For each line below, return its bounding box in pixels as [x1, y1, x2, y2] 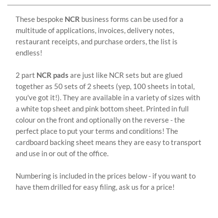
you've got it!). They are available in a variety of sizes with [16, 93, 200, 102]
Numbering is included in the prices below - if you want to [16, 171, 196, 181]
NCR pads [36, 71, 69, 80]
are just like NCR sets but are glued [69, 71, 182, 80]
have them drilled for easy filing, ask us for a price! [16, 182, 175, 192]
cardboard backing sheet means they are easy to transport [16, 138, 201, 147]
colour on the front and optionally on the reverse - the [16, 115, 185, 125]
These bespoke [16, 15, 65, 24]
